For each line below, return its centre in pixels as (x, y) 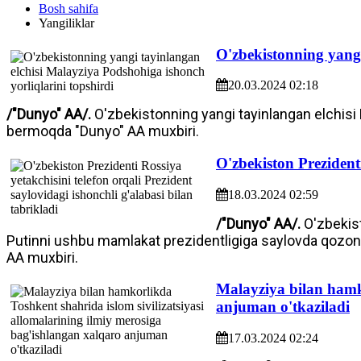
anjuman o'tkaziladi (283, 307)
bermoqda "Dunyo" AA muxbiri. (103, 131)
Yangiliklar (66, 23)
